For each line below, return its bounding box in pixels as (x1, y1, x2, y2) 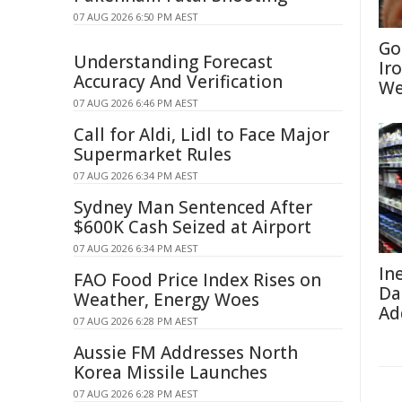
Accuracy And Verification (74, 70, 283, 93)
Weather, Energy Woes (74, 288, 259, 311)
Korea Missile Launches (74, 361, 267, 384)
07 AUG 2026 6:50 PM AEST (74, 10, 198, 23)
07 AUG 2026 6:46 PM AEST (74, 96, 198, 109)
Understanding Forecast (74, 50, 273, 74)
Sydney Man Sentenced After (74, 196, 312, 219)
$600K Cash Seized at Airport (74, 215, 311, 239)
